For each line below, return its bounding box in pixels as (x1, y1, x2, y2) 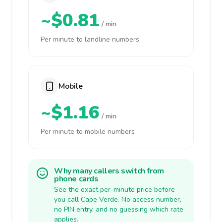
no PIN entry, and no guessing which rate (54, 205, 183, 214)
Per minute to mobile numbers (41, 127, 135, 136)
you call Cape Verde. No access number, (54, 195, 181, 204)
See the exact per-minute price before (54, 185, 175, 194)
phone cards (54, 173, 99, 184)
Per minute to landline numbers (41, 35, 139, 44)
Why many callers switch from (54, 166, 164, 176)
